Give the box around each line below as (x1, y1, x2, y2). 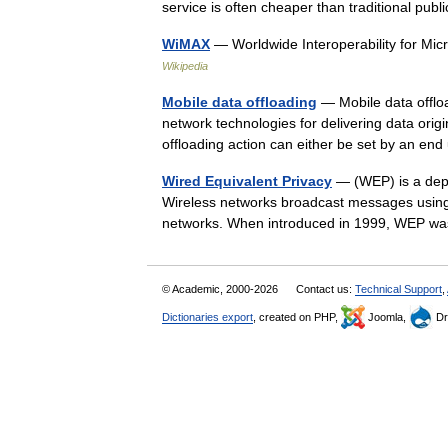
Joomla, (365, 311, 409, 323)
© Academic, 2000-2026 (162, 283, 281, 295)
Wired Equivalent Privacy (162, 173, 332, 189)
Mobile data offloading (162, 94, 317, 110)
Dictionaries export (162, 311, 253, 323)
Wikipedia (162, 60, 208, 72)
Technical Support (355, 283, 442, 295)
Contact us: (296, 283, 355, 295)
